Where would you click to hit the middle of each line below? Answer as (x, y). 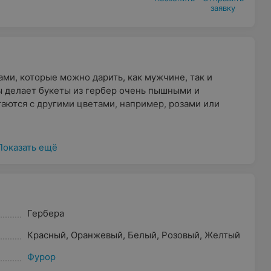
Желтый (222, 235)
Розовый (180, 235)
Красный (46, 235)
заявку (223, 8)
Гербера (45, 213)
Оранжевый (96, 235)
